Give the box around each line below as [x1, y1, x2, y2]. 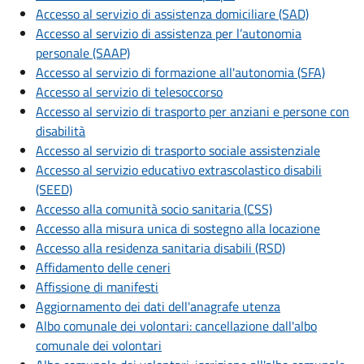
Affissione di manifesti [36, 277, 158, 297]
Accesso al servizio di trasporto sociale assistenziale [36, 141, 320, 161]
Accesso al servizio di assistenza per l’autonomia [36, 24, 301, 44]
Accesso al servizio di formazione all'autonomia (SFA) [36, 63, 325, 83]
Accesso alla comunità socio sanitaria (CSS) [36, 199, 272, 219]
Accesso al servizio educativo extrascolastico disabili [36, 160, 322, 180]
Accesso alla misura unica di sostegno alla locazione [36, 219, 320, 239]
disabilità [36, 121, 85, 141]
